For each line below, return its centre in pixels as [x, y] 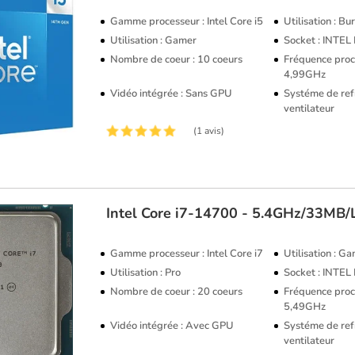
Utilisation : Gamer [154, 40]
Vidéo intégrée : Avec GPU [172, 325]
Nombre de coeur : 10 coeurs [177, 59]
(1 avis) [209, 131]
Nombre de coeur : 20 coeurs [177, 291]
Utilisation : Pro [146, 272]
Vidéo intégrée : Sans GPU [172, 94]
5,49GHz [305, 306]
